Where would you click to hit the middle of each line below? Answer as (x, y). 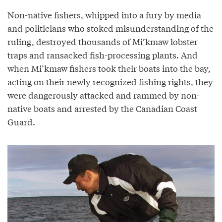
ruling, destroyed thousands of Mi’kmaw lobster (103, 41)
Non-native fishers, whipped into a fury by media (104, 14)
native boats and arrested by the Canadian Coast (102, 108)
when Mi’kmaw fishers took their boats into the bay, (109, 68)
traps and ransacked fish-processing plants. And (103, 55)
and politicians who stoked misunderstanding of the (111, 28)
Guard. (21, 121)
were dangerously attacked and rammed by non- (104, 95)
